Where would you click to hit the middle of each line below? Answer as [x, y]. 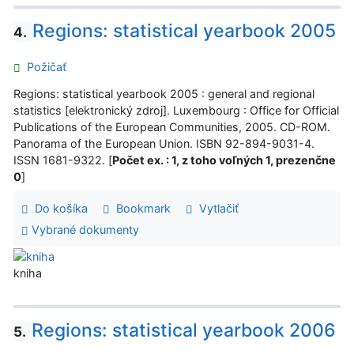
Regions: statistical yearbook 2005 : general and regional [164, 93]
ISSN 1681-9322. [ [63, 160]
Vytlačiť [215, 208]
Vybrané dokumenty [83, 230]
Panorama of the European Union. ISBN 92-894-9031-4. [164, 143]
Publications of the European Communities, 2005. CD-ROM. [172, 126]
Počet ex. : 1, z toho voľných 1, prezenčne [224, 160]
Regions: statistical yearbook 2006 [183, 330]
